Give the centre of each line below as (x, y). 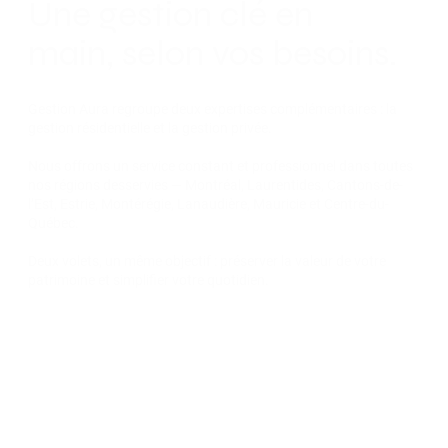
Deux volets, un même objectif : (123, 261)
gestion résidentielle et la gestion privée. (149, 128)
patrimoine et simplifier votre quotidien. (148, 280)
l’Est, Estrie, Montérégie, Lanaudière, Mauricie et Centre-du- (208, 204)
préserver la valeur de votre (302, 261)
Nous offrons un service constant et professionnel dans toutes (220, 166)
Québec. (53, 223)
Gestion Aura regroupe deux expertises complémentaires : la (212, 109)
